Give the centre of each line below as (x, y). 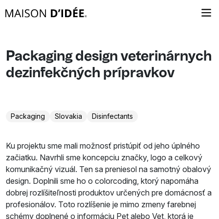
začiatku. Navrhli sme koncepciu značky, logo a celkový (104, 157)
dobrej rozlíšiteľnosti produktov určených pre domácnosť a (109, 193)
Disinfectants (112, 116)
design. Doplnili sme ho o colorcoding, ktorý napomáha (102, 181)
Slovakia (68, 116)
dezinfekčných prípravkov (90, 74)
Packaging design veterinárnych (109, 57)
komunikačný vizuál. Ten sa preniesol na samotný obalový (109, 169)
